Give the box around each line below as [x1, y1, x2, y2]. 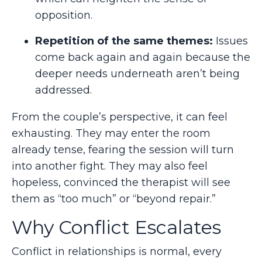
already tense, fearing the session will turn [12, 143, 234, 156]
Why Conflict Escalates [12, 215, 221, 239]
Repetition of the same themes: [35, 34, 216, 47]
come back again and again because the [35, 50, 250, 64]
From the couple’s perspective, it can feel [12, 110, 227, 123]
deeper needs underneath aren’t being [35, 67, 240, 80]
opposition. [35, 8, 92, 22]
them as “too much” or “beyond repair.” [12, 192, 216, 205]
